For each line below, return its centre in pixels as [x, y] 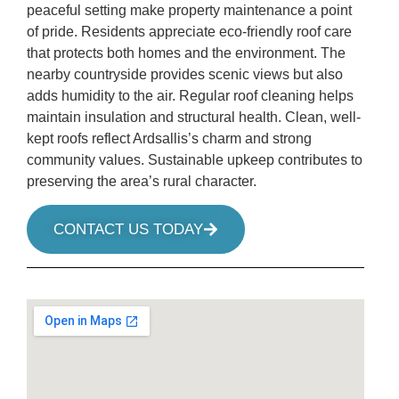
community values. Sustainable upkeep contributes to [195, 159]
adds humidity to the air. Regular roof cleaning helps [190, 95]
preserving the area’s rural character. [142, 181]
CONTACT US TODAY [128, 230]
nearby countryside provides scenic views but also [185, 74]
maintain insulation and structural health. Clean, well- [194, 117]
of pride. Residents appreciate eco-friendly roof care [189, 31]
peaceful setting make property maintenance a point [189, 10]
